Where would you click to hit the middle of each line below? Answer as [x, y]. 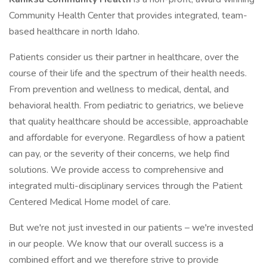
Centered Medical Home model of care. [90, 202]
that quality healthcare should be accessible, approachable [129, 122]
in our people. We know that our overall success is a [116, 244]
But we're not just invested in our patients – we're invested [131, 228]
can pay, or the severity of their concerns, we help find [119, 154]
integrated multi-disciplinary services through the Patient [126, 186]
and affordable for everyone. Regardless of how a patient [127, 138]
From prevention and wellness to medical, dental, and [119, 89]
